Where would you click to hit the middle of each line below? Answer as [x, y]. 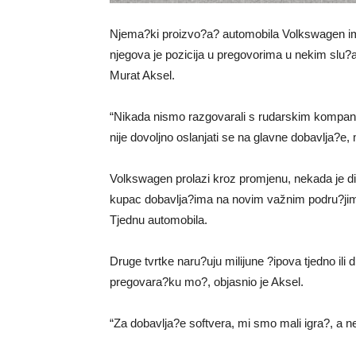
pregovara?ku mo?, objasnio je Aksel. [207, 282]
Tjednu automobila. [159, 220]
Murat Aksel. [142, 75]
